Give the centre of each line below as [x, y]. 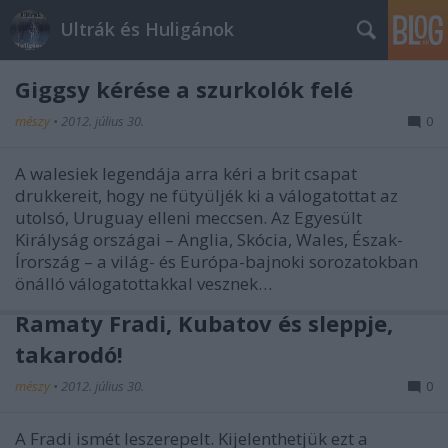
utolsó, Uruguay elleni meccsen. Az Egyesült [188, 217]
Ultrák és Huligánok [147, 29]
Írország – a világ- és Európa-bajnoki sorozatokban [216, 261]
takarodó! [69, 354]
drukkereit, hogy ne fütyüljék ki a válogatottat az [206, 195]
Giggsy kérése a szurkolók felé [184, 89]
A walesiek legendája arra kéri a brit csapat [186, 173]
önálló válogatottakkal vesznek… [143, 283]
